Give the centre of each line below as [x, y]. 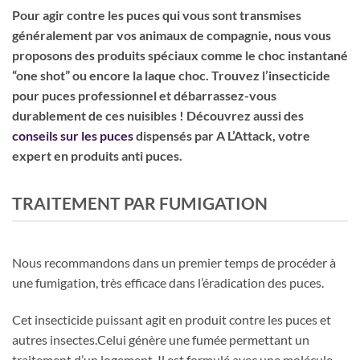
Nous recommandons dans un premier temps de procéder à [174, 262]
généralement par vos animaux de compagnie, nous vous [172, 35]
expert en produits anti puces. [97, 155]
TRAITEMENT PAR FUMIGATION [140, 202]
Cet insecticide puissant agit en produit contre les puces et [172, 319]
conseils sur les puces [73, 135]
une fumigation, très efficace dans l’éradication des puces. [168, 282]
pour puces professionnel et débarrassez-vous [144, 95]
